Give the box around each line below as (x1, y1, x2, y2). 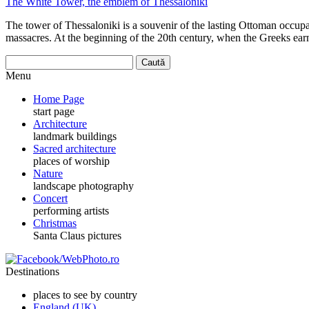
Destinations (6, 266, 59, 277)
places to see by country (33, 289, 137, 301)
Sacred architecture (33, 143, 116, 154)
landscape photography (33, 180, 134, 192)
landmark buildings (33, 130, 117, 142)
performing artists (33, 205, 109, 217)
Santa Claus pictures (33, 230, 121, 241)
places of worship (33, 155, 110, 167)
